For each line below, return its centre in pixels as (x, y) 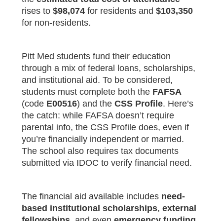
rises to (37, 11)
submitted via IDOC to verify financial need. (107, 163)
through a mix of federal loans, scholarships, (109, 68)
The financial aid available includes (92, 196)
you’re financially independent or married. (103, 139)
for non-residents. (56, 22)
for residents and (120, 11)
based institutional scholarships (90, 208)
